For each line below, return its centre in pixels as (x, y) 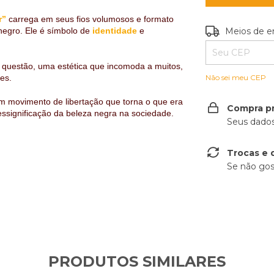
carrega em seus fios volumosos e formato (91, 19)
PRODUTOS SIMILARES (137, 261)
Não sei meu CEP (236, 77)
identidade (115, 31)
